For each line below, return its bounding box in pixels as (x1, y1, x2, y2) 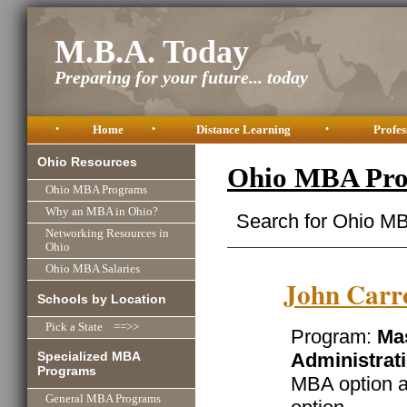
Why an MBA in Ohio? (45, 205, 158, 219)
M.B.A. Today (55, 34, 249, 71)
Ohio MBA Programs (45, 184, 147, 197)
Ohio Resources (37, 154, 138, 170)
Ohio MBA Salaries (45, 263, 140, 276)
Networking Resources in (45, 227, 169, 241)
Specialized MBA (37, 348, 142, 363)
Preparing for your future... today (55, 67, 308, 88)
